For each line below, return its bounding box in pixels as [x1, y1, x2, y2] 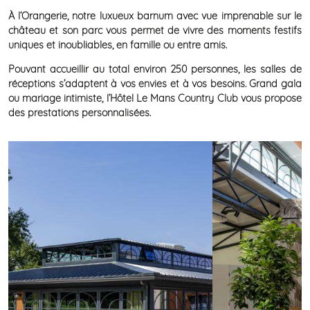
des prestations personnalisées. [8, 106, 151, 119]
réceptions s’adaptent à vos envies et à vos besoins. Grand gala [8, 77, 302, 90]
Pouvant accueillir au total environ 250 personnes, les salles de [8, 62, 302, 75]
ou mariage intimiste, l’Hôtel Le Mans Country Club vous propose [8, 91, 302, 104]
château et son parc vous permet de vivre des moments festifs [8, 24, 302, 37]
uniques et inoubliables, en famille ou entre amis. [8, 38, 227, 51]
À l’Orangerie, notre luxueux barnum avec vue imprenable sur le [8, 9, 302, 22]
